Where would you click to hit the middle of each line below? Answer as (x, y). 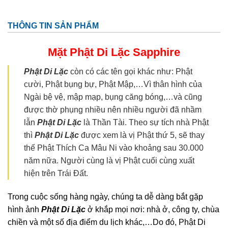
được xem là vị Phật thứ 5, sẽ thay (142, 135)
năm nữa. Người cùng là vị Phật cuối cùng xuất (109, 161)
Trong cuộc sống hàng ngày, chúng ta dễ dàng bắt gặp (105, 197)
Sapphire (156, 52)
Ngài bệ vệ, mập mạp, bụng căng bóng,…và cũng (113, 97)
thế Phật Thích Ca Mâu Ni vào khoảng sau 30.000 (114, 148)
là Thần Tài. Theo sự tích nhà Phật (145, 123)
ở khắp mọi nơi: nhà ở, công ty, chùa (152, 210)
